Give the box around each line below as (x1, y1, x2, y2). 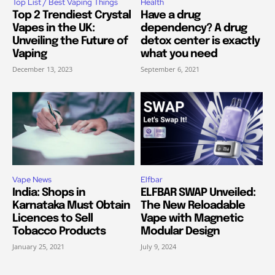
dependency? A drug (141, 22, 247, 34)
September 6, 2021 (141, 64, 199, 74)
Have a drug (141, 9, 200, 21)
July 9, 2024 (141, 241, 176, 251)
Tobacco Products (12, 225, 106, 237)
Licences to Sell (12, 212, 93, 224)
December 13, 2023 (12, 64, 72, 74)
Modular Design (141, 225, 220, 237)
